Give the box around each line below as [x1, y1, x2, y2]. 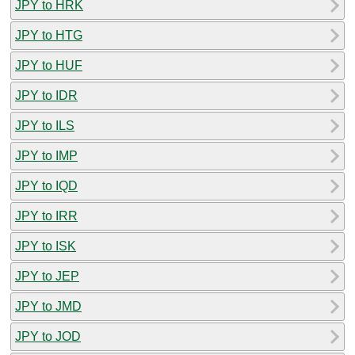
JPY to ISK [15, 239, 76, 253]
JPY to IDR [15, 88, 78, 102]
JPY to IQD [15, 178, 78, 193]
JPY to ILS [15, 118, 74, 132]
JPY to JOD [15, 329, 81, 343]
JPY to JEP [15, 269, 79, 283]
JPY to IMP [15, 148, 78, 162]
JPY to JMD [15, 299, 82, 313]
